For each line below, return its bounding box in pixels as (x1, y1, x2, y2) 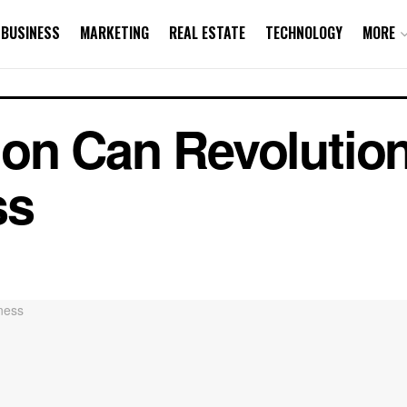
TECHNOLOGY (265, 22, 342, 44)
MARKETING (80, 22, 149, 44)
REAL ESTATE (169, 22, 245, 44)
